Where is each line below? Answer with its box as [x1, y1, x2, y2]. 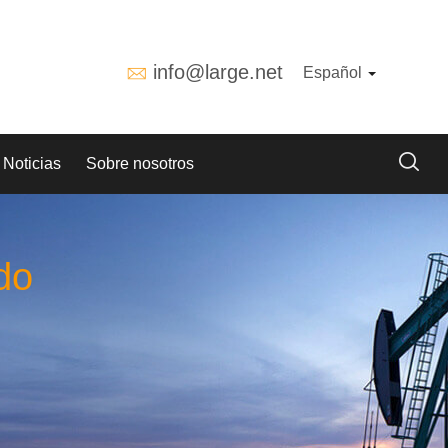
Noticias [3, 155, 61, 172]
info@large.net [153, 61, 283, 83]
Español [303, 64, 366, 81]
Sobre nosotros [86, 155, 194, 172]
